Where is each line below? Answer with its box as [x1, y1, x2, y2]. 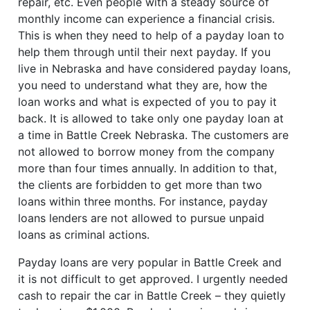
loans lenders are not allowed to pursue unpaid [18, 211, 265, 226]
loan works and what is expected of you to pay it [18, 95, 277, 109]
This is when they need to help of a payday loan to [18, 28, 285, 43]
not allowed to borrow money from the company [18, 145, 275, 159]
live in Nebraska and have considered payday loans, [18, 62, 291, 76]
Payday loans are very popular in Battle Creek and [18, 255, 282, 270]
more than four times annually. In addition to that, [18, 161, 277, 176]
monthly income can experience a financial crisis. [18, 12, 275, 26]
